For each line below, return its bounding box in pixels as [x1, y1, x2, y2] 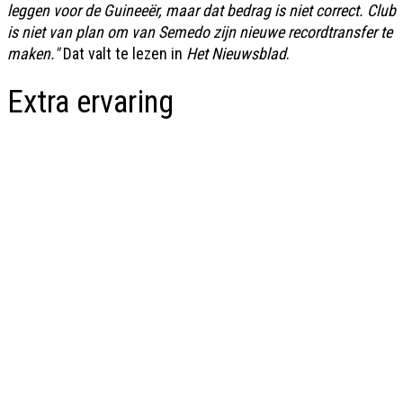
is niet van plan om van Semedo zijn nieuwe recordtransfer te [7, 22, 392, 41]
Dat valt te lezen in [63, 44, 186, 63]
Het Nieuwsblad [186, 44, 286, 63]
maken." [7, 44, 63, 63]
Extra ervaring [7, 84, 174, 121]
